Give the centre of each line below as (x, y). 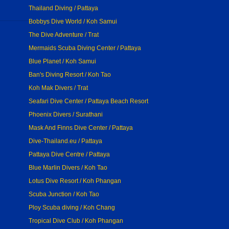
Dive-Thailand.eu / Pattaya (65, 141)
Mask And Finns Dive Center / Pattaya (81, 128)
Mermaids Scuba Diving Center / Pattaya (85, 48)
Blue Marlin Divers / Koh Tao (68, 168)
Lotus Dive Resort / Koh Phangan (75, 181)
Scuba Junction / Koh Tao (64, 194)
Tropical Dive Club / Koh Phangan (76, 221)
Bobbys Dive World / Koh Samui (73, 21)
